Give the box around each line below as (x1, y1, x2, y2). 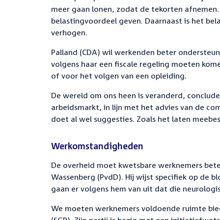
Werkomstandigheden (51, 140, 143, 151)
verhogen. (51, 27, 87, 37)
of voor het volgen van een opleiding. (51, 71, 187, 81)
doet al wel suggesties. (51, 114, 137, 124)
